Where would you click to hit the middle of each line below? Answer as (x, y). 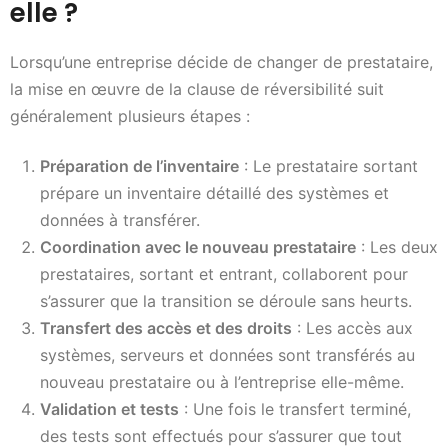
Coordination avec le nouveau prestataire (198, 246)
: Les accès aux (352, 327)
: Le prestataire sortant (328, 165)
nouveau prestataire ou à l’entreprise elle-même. (222, 381)
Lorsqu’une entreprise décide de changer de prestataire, (221, 62)
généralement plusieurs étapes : (130, 116)
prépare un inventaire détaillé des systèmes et (214, 192)
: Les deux (397, 246)
